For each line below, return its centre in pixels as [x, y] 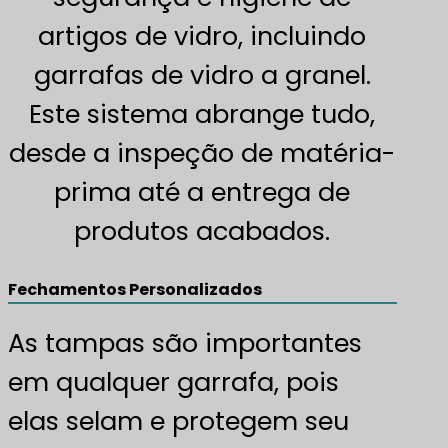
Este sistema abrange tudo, [202, 114]
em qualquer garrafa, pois [173, 381]
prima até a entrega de [202, 192]
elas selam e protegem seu [178, 420]
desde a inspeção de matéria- [202, 153]
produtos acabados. [202, 231]
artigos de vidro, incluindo [202, 36]
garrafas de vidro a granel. [202, 75]
